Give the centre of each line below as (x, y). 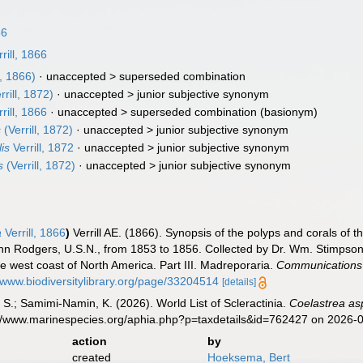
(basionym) (288, 112)
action (89, 341)
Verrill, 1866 (34, 233)
